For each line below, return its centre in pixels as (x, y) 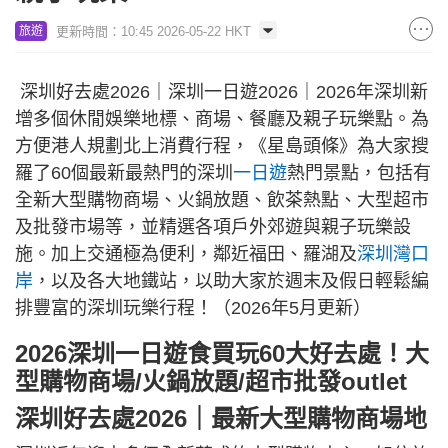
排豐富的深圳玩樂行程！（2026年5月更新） (193, 308)
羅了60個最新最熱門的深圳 (124, 173)
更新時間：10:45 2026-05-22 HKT (153, 31)
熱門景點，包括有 (359, 173)
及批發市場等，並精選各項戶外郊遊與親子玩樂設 (213, 227)
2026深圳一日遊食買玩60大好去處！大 (222, 353)
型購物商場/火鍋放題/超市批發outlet (211, 381)
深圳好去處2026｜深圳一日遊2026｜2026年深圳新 (221, 92)
